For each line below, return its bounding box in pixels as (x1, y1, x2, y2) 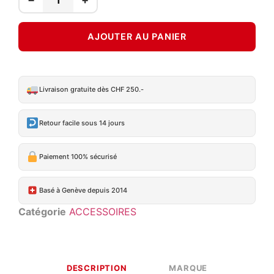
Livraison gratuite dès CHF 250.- (39, 85, 144, 94)
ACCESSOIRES (69, 205, 136, 218)
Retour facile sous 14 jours (39, 119, 125, 128)
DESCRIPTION (66, 262, 127, 273)
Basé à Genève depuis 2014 (39, 186, 127, 195)
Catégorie (18, 205, 66, 218)
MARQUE (169, 262, 208, 273)
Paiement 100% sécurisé (39, 152, 117, 161)
